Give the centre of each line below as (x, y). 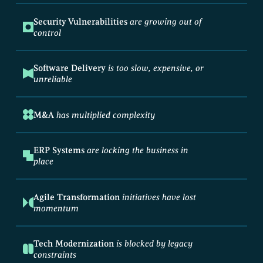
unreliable (53, 79)
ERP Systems (59, 150)
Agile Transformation (76, 197)
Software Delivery (69, 68)
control (47, 32)
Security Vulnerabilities (80, 21)
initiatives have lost (158, 197)
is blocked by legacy (153, 244)
